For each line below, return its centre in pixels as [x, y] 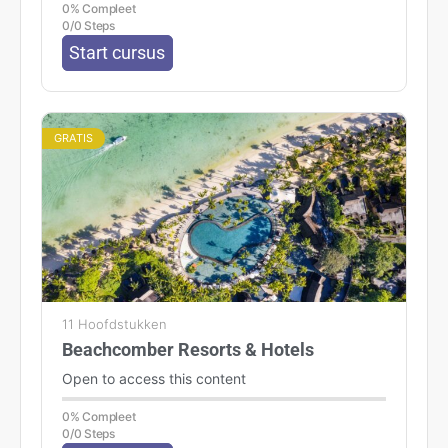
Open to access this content [154, 378]
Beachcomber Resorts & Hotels [188, 349]
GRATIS [74, 137]
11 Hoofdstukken [114, 323]
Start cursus [117, 53]
